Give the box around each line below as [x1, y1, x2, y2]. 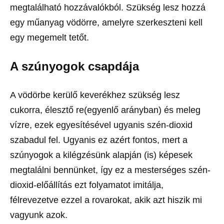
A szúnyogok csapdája [10, 59, 139, 73]
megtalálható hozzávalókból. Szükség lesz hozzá [10, 2, 205, 12]
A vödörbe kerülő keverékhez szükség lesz [10, 89, 180, 100]
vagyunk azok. [10, 209, 67, 220]
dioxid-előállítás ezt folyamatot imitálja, [10, 179, 163, 190]
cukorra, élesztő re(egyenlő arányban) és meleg [10, 104, 200, 115]
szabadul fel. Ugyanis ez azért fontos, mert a [10, 134, 187, 145]
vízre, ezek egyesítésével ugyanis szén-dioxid [10, 119, 192, 130]
